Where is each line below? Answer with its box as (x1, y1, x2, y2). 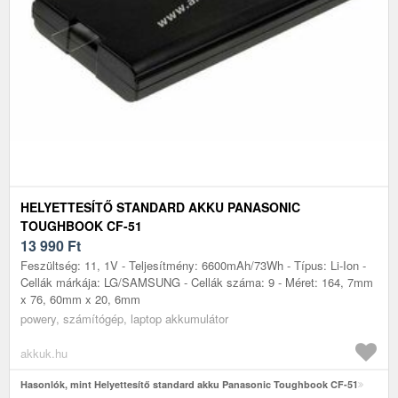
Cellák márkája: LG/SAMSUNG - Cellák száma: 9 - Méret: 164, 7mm (20, 273, 373, 291)
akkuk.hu (20, 344, 68, 362)
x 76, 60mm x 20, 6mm (20, 290, 140, 307)
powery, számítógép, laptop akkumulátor (20, 309, 228, 327)
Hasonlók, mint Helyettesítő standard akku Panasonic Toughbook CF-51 (20, 377, 358, 391)
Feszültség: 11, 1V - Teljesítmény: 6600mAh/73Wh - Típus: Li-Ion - (20, 256, 366, 274)
